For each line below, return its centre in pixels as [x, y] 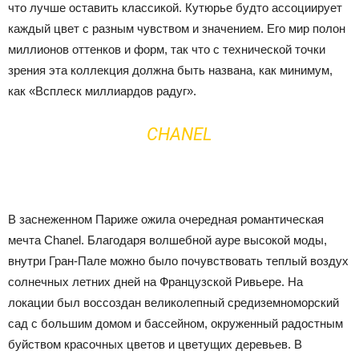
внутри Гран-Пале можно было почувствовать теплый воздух [178, 260]
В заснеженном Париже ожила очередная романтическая [166, 219]
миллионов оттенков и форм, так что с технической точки [167, 49]
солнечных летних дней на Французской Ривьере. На [155, 281]
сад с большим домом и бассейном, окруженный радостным [175, 323]
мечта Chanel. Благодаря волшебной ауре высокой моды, [167, 240]
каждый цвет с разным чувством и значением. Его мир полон [177, 28]
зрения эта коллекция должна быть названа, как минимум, [170, 70]
